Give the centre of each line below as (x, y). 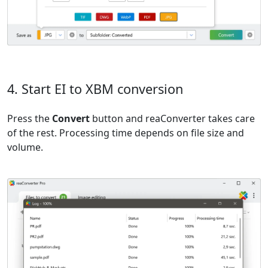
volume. (25, 147)
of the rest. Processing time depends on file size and (126, 133)
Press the (30, 119)
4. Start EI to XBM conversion (95, 89)
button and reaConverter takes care (172, 119)
